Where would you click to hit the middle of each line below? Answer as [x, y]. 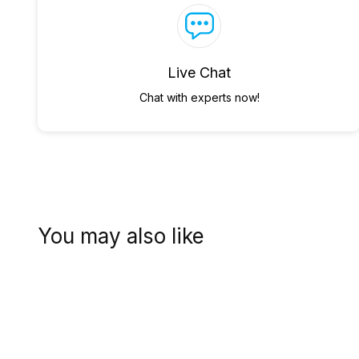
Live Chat [200, 73]
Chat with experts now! [199, 97]
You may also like [121, 236]
